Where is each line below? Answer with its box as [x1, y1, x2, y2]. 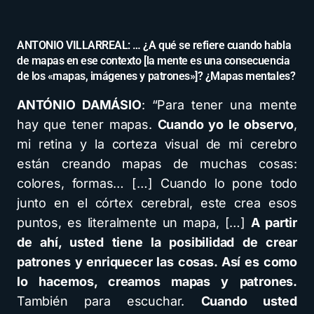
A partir [251, 215, 297, 230]
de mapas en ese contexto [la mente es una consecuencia [17, 54, 290, 67]
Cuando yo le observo [157, 117, 294, 132]
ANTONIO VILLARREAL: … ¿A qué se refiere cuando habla [17, 39, 292, 52]
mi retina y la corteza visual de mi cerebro [17, 137, 297, 151]
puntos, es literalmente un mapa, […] [17, 215, 252, 230]
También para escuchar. [17, 294, 201, 308]
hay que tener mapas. [17, 117, 158, 132]
